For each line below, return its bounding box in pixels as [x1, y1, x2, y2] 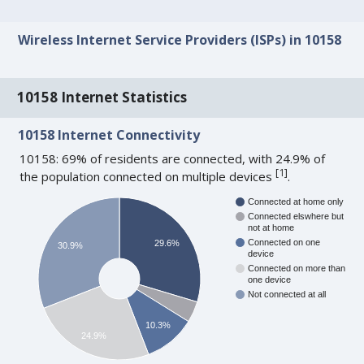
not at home [248, 223, 295, 233]
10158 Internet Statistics [17, 88, 188, 107]
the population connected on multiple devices [19, 168, 276, 185]
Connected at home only [248, 197, 344, 207]
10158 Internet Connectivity [18, 126, 201, 145]
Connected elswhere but [248, 211, 344, 222]
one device [248, 275, 292, 285]
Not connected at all [248, 289, 327, 300]
